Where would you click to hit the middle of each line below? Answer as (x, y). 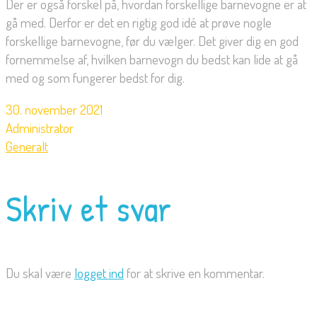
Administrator (40, 128)
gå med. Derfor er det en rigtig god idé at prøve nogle (139, 23)
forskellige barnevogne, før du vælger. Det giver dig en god (152, 41)
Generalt (27, 146)
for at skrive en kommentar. (194, 273)
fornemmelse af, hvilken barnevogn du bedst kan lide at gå (152, 59)
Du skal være (40, 273)
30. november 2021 (54, 110)
